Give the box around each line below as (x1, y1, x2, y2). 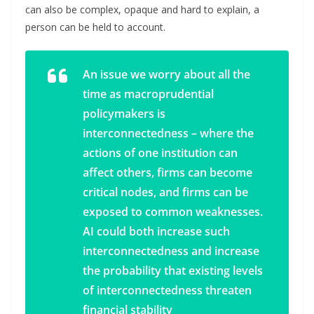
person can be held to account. (25, 20, 165, 34)
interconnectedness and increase (83, 243, 259, 259)
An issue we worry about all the (83, 66, 250, 82)
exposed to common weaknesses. (83, 203, 263, 219)
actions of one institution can (83, 144, 238, 161)
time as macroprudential (83, 86, 214, 102)
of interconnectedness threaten (83, 282, 252, 298)
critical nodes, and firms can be (83, 184, 248, 200)
